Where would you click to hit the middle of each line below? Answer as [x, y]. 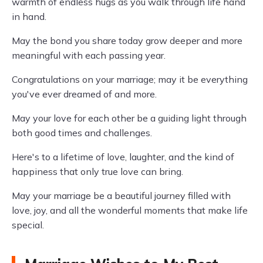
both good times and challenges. [82, 133]
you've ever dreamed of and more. [84, 94]
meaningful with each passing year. [89, 55]
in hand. [29, 16]
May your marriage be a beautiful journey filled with [121, 195]
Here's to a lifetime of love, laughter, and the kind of [123, 157]
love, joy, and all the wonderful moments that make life [130, 210]
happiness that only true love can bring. [97, 171]
